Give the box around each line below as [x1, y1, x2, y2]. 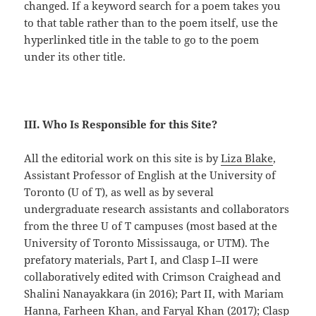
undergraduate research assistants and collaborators [24, 202, 290, 217]
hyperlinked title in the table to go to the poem [24, 32, 260, 47]
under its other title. [24, 49, 126, 64]
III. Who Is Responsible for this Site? [24, 117, 218, 132]
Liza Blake [221, 151, 274, 166]
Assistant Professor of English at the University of [24, 168, 276, 183]
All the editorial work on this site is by [24, 151, 221, 166]
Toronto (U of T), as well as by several [24, 185, 214, 200]
